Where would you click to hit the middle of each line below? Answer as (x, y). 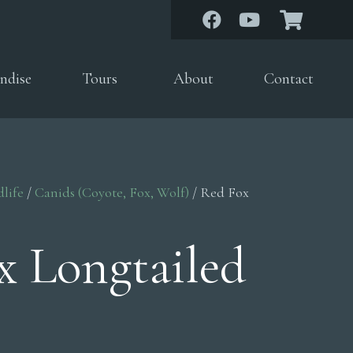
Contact (289, 79)
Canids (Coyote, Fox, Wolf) (112, 192)
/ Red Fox (219, 192)
